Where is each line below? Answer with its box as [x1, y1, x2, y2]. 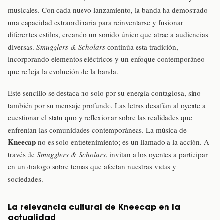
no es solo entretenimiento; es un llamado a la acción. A [36, 137, 209, 147]
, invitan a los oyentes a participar [106, 149, 208, 159]
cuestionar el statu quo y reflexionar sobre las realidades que [8, 112, 192, 122]
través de [8, 149, 37, 159]
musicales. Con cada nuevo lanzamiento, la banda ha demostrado [8, 5, 208, 15]
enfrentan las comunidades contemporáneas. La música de [8, 124, 187, 135]
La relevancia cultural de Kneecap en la [8, 203, 180, 212]
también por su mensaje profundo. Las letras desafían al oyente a [8, 100, 206, 110]
